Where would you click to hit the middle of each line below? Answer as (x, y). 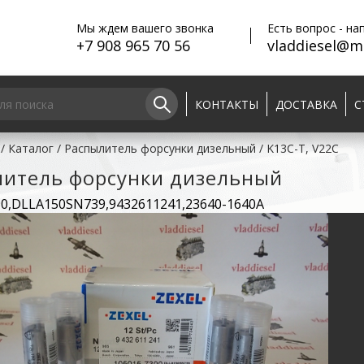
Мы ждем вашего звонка (145, 28)
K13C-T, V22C (303, 148)
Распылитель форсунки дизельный (160, 148)
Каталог (31, 148)
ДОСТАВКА (306, 104)
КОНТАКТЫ (227, 104)
